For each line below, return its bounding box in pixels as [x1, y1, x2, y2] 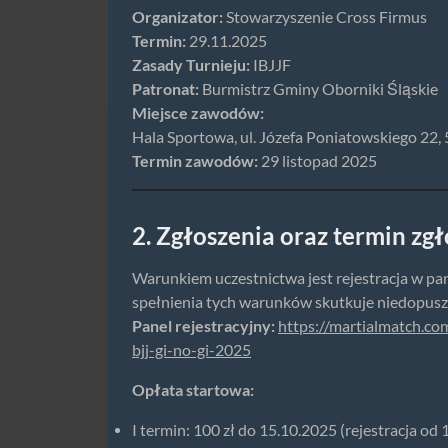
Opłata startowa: [132, 380, 254, 399]
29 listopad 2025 [258, 151, 377, 170]
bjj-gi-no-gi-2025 [132, 340, 251, 359]
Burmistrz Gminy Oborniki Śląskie [199, 79, 438, 98]
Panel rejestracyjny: [132, 316, 275, 335]
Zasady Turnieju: [132, 55, 250, 74]
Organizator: [132, 7, 223, 26]
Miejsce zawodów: [132, 103, 264, 122]
